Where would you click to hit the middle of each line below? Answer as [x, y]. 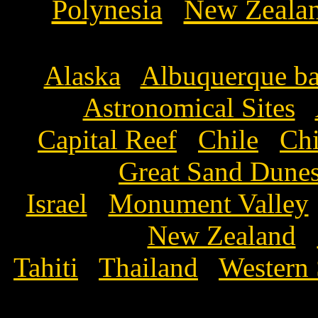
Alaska [82, 76]
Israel [56, 203]
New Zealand [221, 235]
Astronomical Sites [189, 108]
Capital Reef [107, 139]
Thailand [148, 267]
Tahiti [46, 267]
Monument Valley [208, 203]
